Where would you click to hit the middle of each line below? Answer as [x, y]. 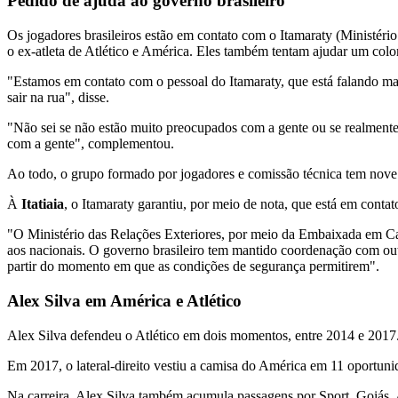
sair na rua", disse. [58, 98]
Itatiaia [43, 204]
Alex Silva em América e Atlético [124, 300]
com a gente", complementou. [91, 144]
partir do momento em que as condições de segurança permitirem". [193, 267]
